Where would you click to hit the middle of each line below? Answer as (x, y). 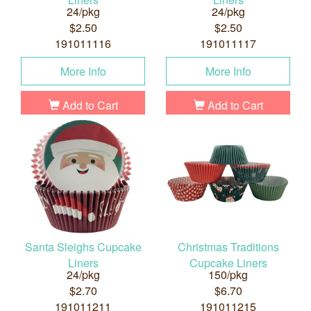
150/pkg (228, 275)
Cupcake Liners (228, 263)
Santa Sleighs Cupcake (83, 247)
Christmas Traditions (228, 247)
